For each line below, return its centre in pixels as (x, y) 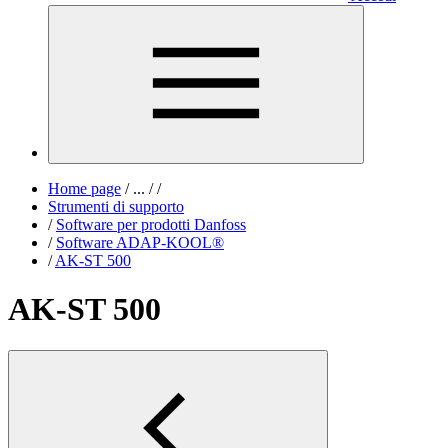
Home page (84, 188)
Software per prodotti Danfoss (151, 224)
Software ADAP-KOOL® (140, 242)
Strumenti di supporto (116, 206)
